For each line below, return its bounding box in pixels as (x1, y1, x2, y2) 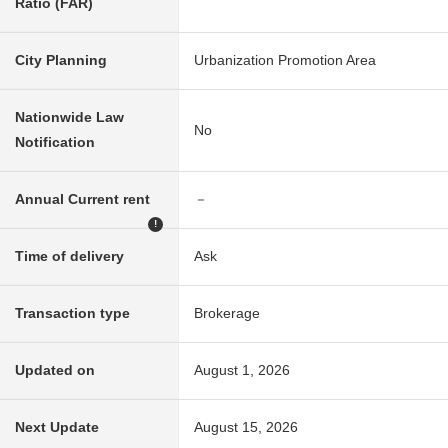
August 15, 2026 (194, 418, 298, 435)
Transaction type (15, 304, 130, 321)
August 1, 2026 (194, 361, 290, 378)
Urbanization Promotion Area (194, 51, 376, 68)
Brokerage (194, 304, 260, 321)
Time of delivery (15, 247, 124, 264)
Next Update (15, 418, 99, 435)
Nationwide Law (15, 108, 124, 125)
